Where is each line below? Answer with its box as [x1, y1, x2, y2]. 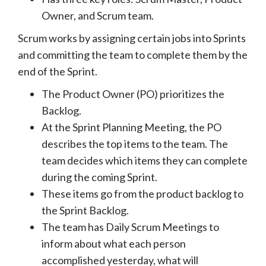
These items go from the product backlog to [42, 186, 243, 200]
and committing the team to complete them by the [18, 47, 248, 61]
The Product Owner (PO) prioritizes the [42, 87, 224, 100]
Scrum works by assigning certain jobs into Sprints [18, 31, 246, 45]
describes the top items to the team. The [42, 137, 228, 150]
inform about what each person [42, 236, 186, 250]
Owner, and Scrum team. [42, 8, 154, 22]
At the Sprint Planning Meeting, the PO [42, 120, 221, 134]
